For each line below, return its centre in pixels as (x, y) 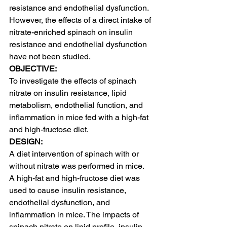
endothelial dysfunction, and (61, 202)
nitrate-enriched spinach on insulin (72, 32)
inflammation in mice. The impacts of (75, 215)
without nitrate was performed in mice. (78, 166)
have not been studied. (50, 56)
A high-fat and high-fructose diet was (75, 178)
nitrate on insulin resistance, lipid (69, 93)
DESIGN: (26, 142)
